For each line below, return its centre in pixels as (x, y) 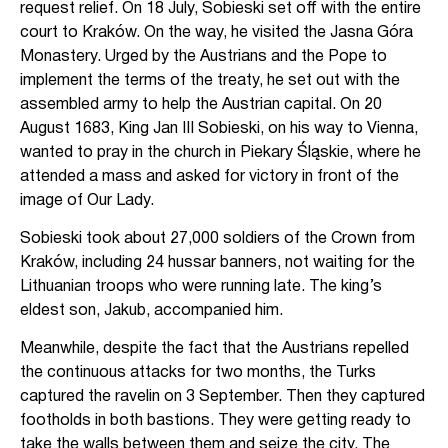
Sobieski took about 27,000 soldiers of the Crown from (217, 238)
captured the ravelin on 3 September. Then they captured (222, 397)
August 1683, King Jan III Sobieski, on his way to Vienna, (219, 128)
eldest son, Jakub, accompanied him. (151, 310)
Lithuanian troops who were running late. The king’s (201, 286)
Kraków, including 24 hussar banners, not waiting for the (217, 262)
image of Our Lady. (87, 200)
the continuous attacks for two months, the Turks (198, 373)
